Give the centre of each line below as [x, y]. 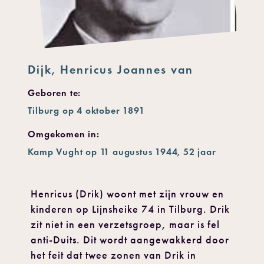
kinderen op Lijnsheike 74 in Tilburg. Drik [131, 209]
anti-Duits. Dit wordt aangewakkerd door [130, 240]
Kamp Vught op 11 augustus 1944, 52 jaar [122, 152]
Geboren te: [55, 93]
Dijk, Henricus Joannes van [111, 70]
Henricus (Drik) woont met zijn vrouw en [128, 194]
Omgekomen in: [64, 134]
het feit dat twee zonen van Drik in [114, 255]
